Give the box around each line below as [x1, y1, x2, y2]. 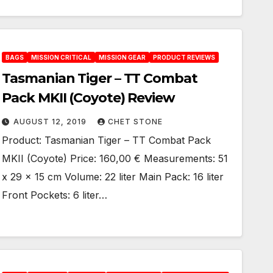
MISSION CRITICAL [31, 54, 92, 61]
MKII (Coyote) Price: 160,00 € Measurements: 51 [2, 152, 229, 165]
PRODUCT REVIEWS [153, 54, 216, 61]
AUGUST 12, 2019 [13, 117, 90, 126]
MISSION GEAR [99, 54, 146, 61]
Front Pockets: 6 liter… [2, 189, 108, 201]
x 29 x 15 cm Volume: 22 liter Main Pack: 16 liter [2, 171, 224, 183]
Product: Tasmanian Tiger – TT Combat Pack [2, 134, 211, 146]
